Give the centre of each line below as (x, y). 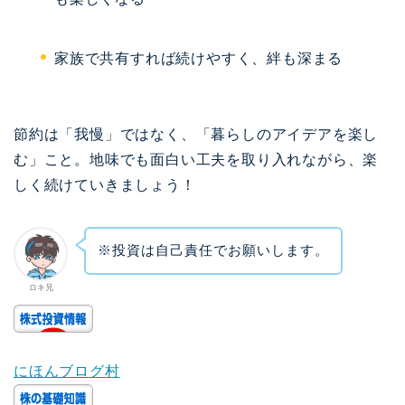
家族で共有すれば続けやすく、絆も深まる (199, 58)
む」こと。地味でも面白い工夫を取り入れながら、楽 (196, 159)
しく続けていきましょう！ (105, 184)
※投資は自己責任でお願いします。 (213, 250)
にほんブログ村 (67, 372)
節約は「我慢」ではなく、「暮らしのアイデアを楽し (196, 134)
